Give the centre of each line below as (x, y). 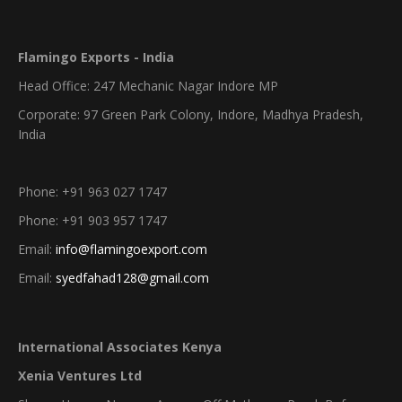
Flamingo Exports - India (98, 57)
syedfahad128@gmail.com (132, 278)
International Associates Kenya (120, 347)
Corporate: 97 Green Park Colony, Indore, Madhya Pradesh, (191, 114)
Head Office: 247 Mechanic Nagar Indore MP (148, 86)
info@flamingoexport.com (131, 249)
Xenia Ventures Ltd (80, 376)
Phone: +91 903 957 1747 (92, 220)
